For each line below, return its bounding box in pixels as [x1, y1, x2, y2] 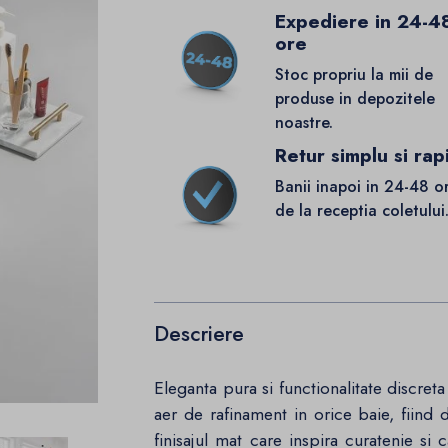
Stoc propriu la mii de [275, 63, 434, 87]
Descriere [154, 318, 245, 349]
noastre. [275, 111, 334, 135]
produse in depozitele [275, 87, 436, 111]
